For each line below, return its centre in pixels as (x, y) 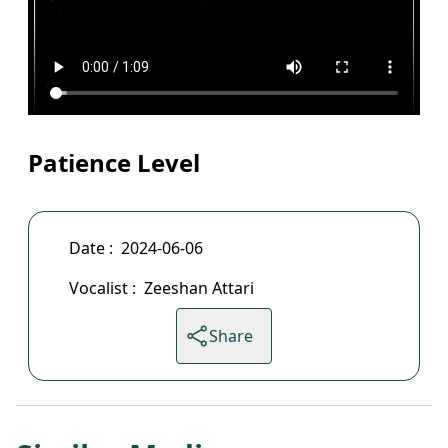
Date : (91, 248)
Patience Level (114, 162)
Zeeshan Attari (199, 288)
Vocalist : (102, 288)
